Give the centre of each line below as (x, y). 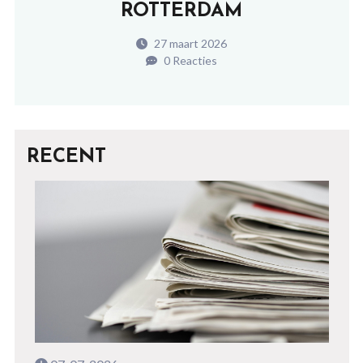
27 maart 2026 (189, 43)
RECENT (66, 157)
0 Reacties (189, 60)
